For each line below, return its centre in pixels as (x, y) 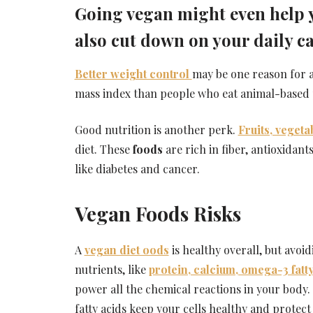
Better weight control (133, 73)
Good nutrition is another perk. (156, 129)
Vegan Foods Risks (158, 213)
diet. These (103, 149)
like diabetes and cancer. (137, 168)
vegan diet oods (126, 249)
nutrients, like (111, 269)
